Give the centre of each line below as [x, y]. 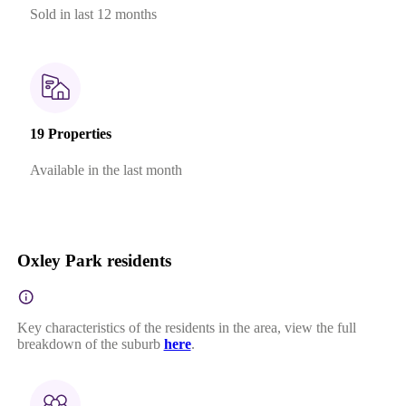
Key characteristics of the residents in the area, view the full [186, 327]
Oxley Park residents [94, 260]
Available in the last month [106, 169]
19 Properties [70, 134]
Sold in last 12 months [93, 14]
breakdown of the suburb [88, 343]
